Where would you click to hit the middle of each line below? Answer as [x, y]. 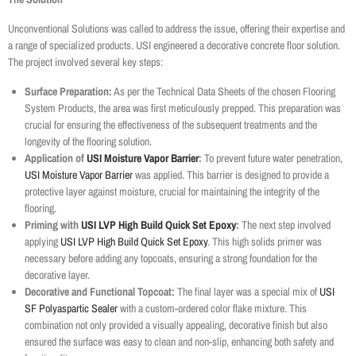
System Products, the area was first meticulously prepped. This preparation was [183, 108]
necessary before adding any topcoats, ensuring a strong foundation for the [171, 259]
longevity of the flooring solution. [88, 142]
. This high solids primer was [265, 242]
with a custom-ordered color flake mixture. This [212, 309]
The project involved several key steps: [85, 62]
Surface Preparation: [68, 92]
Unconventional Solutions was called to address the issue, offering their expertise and [176, 29]
